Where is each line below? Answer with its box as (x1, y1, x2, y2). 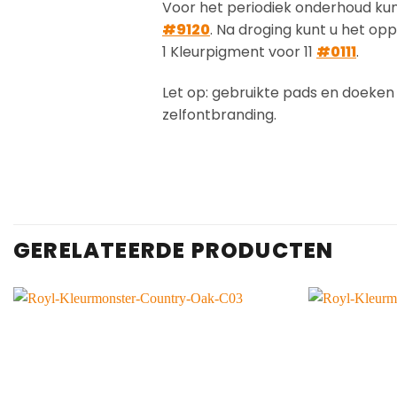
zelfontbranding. (162, 104, 276, 125)
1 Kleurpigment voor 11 (162, 41, 316, 62)
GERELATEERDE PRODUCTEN (13, 235, 334, 265)
